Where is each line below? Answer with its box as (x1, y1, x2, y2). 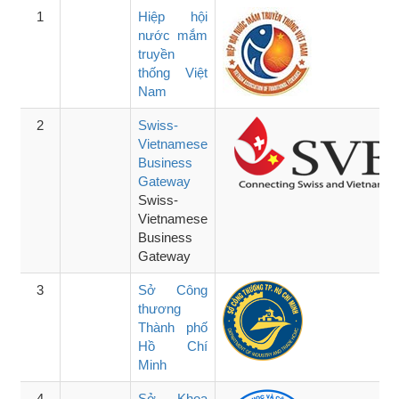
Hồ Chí (138, 338, 208, 354)
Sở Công (138, 281, 208, 297)
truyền (138, 45, 175, 61)
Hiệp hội (138, 8, 208, 24)
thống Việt (138, 64, 208, 80)
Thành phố (138, 319, 208, 335)
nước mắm (138, 27, 208, 43)
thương (138, 300, 182, 316)
